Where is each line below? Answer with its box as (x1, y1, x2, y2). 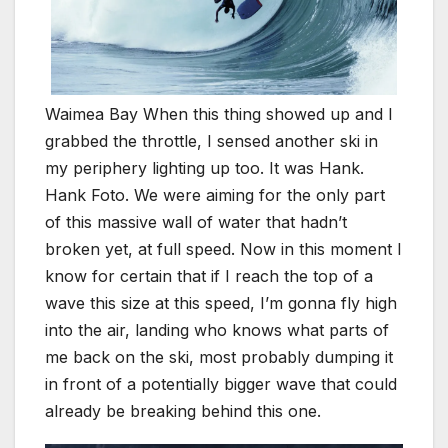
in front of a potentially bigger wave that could (45, 374, 397, 395)
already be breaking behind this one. (45, 401, 321, 422)
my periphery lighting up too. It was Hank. (45, 158, 364, 179)
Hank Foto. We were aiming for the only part (45, 185, 385, 206)
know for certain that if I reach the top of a (45, 266, 373, 287)
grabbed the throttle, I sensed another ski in (45, 131, 378, 152)
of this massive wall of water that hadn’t (45, 212, 347, 233)
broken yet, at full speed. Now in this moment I (45, 239, 402, 260)
